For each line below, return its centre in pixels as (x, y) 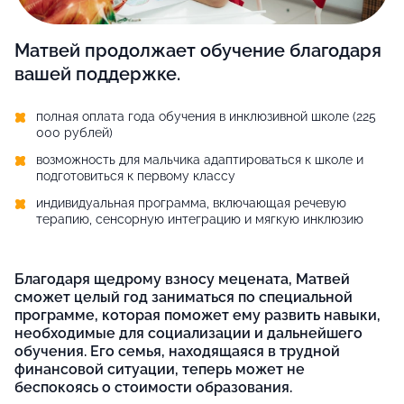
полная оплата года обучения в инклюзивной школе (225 (206, 117)
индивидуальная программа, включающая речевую (191, 203)
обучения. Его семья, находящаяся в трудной (177, 352)
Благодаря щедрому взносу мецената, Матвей (182, 280)
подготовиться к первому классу (136, 176)
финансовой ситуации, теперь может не (160, 370)
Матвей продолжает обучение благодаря (198, 51)
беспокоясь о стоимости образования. (153, 388)
